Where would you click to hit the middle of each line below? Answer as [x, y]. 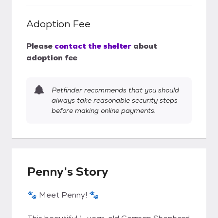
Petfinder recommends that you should [115, 90]
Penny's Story [68, 172]
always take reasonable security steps [115, 100]
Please [39, 46]
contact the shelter [93, 46]
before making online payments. [104, 110]
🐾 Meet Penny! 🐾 [63, 195]
